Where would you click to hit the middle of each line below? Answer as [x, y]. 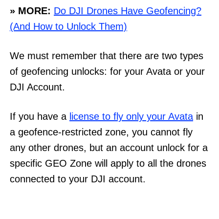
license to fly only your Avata [131, 116]
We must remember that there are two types [107, 55]
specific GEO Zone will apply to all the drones [108, 163]
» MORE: [30, 11]
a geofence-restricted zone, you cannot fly [101, 132]
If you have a [40, 116]
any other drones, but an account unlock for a [109, 147]
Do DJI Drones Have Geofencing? [128, 11]
